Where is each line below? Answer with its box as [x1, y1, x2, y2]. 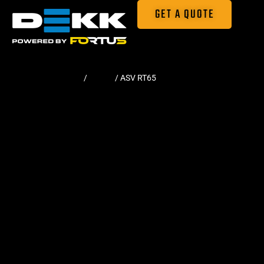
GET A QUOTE [154, 5, 214, 24]
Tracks [89, 73, 113, 82]
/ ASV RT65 [113, 73, 156, 82]
